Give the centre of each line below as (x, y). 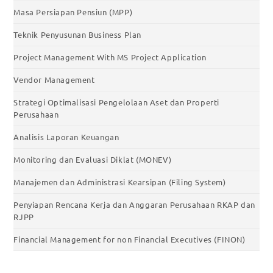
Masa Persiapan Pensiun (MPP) (73, 12)
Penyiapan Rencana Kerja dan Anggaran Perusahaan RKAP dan (135, 205)
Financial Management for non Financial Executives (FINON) (129, 239)
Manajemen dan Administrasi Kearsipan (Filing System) (120, 182)
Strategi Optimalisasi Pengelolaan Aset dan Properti (117, 102)
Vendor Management (54, 80)
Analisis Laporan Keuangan (66, 137)
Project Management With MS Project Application (110, 57)
